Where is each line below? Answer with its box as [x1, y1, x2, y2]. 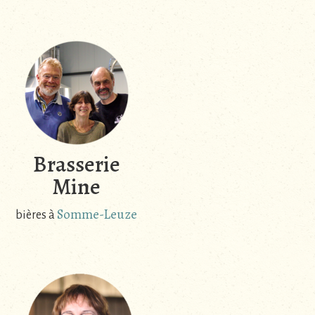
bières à [15, 209, 57, 222]
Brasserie [32, 148, 120, 180]
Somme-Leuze [57, 205, 137, 224]
